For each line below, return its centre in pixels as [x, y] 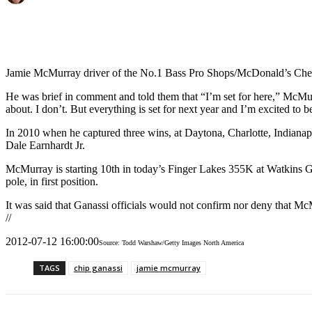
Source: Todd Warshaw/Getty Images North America [171, 243]
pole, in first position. [52, 182]
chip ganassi [98, 268]
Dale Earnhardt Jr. [45, 146]
